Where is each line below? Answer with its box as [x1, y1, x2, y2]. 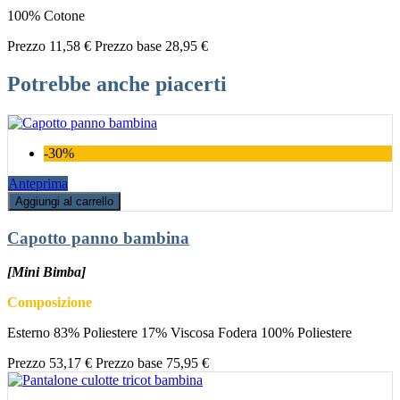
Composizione [7, 295, 92, 311]
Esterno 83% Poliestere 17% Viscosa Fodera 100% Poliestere [7, 325, 352, 341]
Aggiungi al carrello [15, 195, 113, 209]
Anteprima [8, 176, 68, 192]
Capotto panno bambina [7, 228, 189, 247]
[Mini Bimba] [7, 264, 86, 280]
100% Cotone [7, 8, 85, 24]
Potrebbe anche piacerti [7, 72, 227, 96]
